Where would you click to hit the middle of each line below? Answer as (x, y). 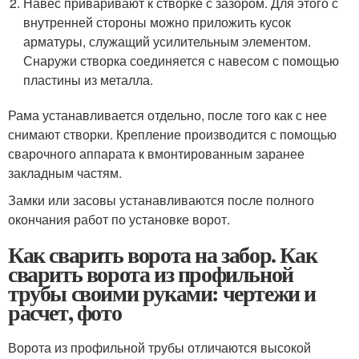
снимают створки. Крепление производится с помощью (172, 134)
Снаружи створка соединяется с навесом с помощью (182, 61)
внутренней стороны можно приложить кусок (157, 22)
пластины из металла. (89, 80)
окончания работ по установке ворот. (119, 219)
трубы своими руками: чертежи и (162, 293)
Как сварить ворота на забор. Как (163, 254)
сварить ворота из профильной (151, 274)
